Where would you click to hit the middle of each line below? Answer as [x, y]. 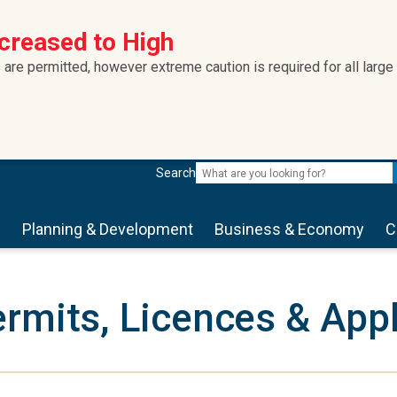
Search [176, 173]
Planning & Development [108, 229]
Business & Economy [289, 229]
